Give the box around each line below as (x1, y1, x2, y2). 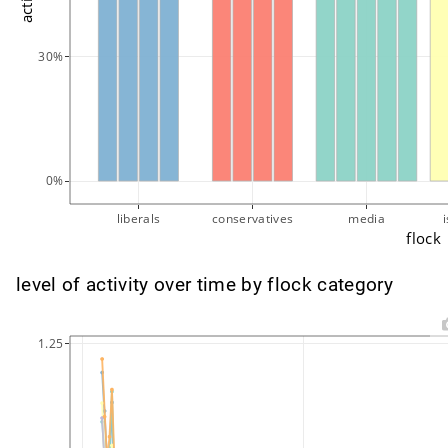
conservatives (211, 210, 293, 226)
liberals (116, 210, 161, 226)
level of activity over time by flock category (16, 274, 393, 297)
